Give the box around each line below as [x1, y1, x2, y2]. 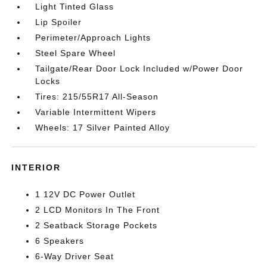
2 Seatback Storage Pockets [35, 220, 158, 230]
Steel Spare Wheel [35, 48, 116, 58]
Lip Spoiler [35, 17, 82, 27]
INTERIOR [11, 162, 61, 172]
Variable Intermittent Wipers [35, 107, 157, 117]
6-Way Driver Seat [35, 251, 114, 261]
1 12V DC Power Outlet [35, 189, 136, 199]
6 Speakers [35, 235, 85, 246]
